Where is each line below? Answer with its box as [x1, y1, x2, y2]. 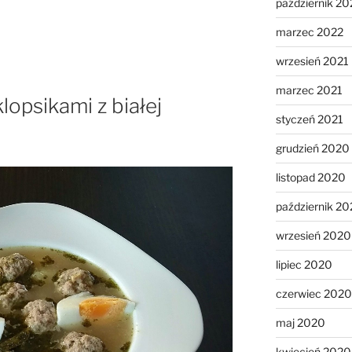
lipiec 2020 [275, 257, 332, 271]
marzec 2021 [275, 82, 343, 97]
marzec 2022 [275, 24, 343, 38]
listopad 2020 [275, 170, 346, 184]
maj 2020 [275, 315, 325, 329]
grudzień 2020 [275, 141, 350, 155]
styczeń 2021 [275, 112, 343, 126]
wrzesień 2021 [275, 53, 349, 68]
